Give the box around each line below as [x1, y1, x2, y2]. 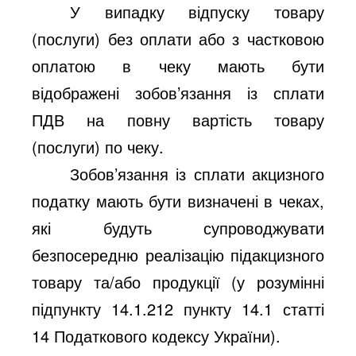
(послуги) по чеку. [32, 134, 164, 158]
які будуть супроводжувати [32, 215, 324, 239]
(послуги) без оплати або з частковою [32, 26, 324, 50]
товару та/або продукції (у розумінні [32, 269, 324, 293]
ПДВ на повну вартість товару [32, 107, 324, 131]
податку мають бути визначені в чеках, [32, 188, 324, 212]
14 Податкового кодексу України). [32, 323, 281, 347]
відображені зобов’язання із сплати [32, 80, 324, 104]
